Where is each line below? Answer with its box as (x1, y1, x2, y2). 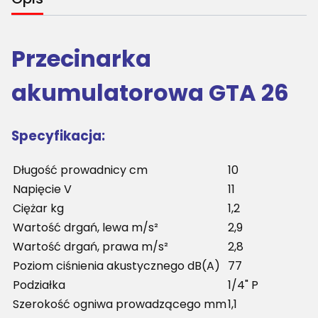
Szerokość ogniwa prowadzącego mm (13, 295, 226, 312)
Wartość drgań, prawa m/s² (13, 238, 168, 255)
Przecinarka (11, 43, 151, 75)
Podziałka (13, 276, 65, 293)
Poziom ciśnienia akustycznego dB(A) (13, 257, 223, 274)
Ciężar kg (13, 199, 64, 216)
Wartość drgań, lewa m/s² (13, 219, 158, 236)
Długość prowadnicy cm (13, 161, 148, 178)
